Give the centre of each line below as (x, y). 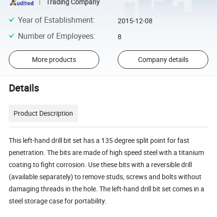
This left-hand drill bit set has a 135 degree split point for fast (99, 140)
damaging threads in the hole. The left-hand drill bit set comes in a (107, 188)
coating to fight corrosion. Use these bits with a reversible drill (101, 164)
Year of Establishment (55, 20)
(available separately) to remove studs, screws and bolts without (105, 176)
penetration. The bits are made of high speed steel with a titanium (107, 152)
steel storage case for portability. (58, 201)
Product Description (44, 113)
